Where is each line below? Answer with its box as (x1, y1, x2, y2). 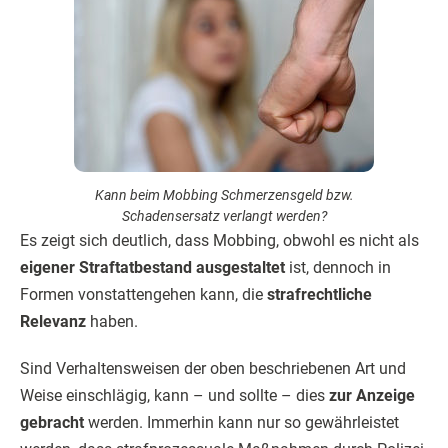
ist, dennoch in (285, 258, 391, 277)
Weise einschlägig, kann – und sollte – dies (20, 386, 329, 405)
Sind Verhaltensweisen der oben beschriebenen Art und (20, 359, 406, 378)
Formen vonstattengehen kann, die (20, 285, 267, 304)
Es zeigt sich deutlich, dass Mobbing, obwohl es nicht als (20, 231, 419, 250)
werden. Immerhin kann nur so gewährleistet (84, 413, 399, 432)
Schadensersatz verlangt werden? (121, 208, 327, 224)
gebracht (20, 413, 84, 432)
